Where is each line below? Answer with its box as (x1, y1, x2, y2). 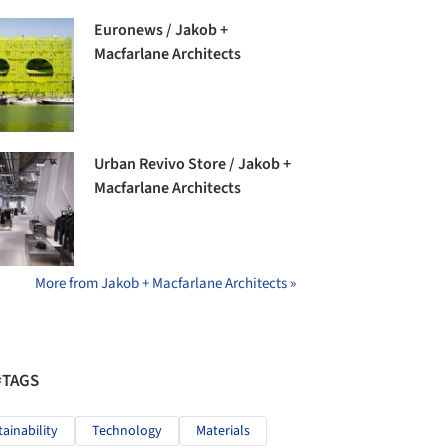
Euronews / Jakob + (94, 18, 229, 41)
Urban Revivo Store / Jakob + (94, 153, 292, 176)
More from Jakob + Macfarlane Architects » (35, 273, 296, 295)
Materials (196, 421, 250, 442)
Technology (92, 421, 162, 442)
